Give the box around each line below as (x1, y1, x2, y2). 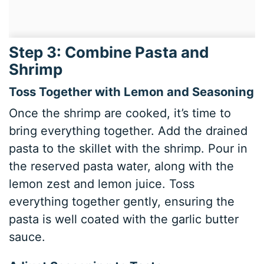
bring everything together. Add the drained (9, 124, 248, 138)
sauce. (9, 230, 46, 245)
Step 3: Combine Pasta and (9, 43, 209, 62)
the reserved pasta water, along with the (9, 159, 235, 174)
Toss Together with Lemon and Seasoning (9, 84, 255, 100)
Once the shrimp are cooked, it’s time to (9, 106, 232, 121)
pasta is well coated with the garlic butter (9, 212, 239, 227)
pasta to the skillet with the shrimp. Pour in (9, 141, 248, 156)
